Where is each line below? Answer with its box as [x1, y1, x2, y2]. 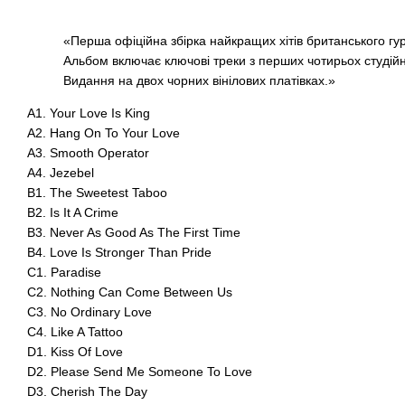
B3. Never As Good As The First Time [27, 225, 240, 240]
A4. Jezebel [27, 165, 94, 180]
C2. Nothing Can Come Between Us [27, 285, 232, 299]
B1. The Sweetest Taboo [27, 185, 167, 200]
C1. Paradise [27, 265, 101, 279]
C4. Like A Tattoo [27, 325, 123, 339]
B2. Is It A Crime [27, 205, 118, 220]
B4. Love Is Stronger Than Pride [27, 245, 212, 259]
